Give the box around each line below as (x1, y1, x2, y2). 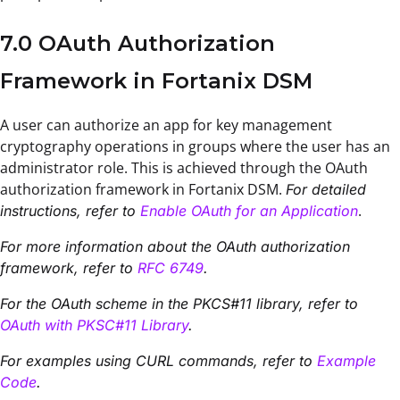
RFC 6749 (137, 258, 204, 277)
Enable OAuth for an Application (140, 201, 358, 220)
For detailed (286, 179, 366, 198)
